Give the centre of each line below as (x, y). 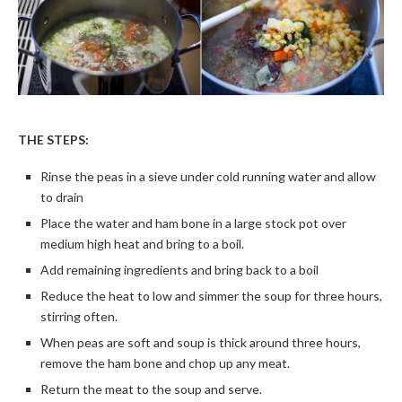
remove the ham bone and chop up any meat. (165, 363)
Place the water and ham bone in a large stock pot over (193, 223)
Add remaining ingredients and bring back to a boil (179, 269)
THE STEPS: (53, 139)
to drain (62, 197)
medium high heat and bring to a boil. (142, 243)
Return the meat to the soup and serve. (151, 389)
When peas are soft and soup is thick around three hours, (201, 342)
